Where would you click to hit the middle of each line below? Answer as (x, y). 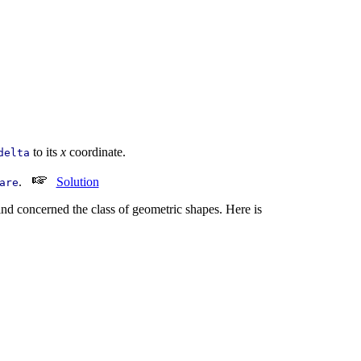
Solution (77, 182)
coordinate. (95, 152)
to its (45, 152)
